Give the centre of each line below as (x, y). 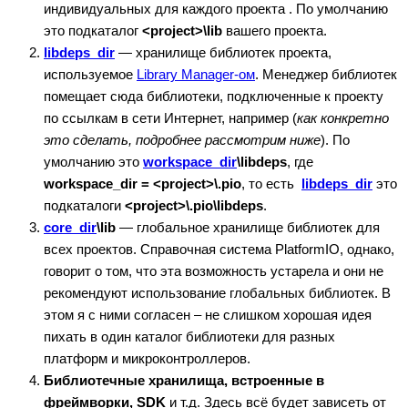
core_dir (70, 228)
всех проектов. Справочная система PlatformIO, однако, (219, 250)
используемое (90, 75)
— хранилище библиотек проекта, (223, 53)
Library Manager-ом (196, 75)
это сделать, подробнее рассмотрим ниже (182, 140)
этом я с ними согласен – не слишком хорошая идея (208, 315)
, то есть (271, 184)
